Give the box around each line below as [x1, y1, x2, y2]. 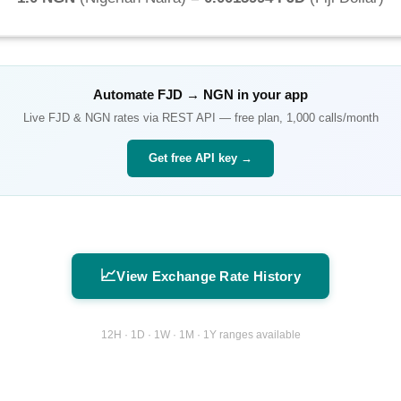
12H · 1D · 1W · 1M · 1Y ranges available [100, 328, 301, 341]
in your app [234, 87, 308, 103]
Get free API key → [149, 151, 252, 166]
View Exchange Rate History [116, 269, 302, 285]
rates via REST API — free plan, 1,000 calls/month [109, 111, 379, 125]
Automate [93, 87, 158, 103]
